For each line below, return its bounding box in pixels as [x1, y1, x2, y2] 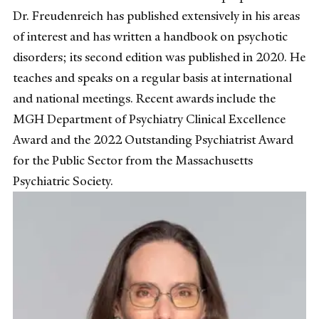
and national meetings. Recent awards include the [13, 90, 276, 106]
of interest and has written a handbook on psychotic [13, 28, 288, 44]
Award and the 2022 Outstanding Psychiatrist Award [13, 131, 293, 147]
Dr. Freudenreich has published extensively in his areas [13, 7, 300, 23]
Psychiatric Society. [13, 172, 113, 189]
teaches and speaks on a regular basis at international [13, 69, 292, 85]
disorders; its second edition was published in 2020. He [13, 48, 305, 65]
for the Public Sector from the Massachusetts [13, 152, 253, 168]
